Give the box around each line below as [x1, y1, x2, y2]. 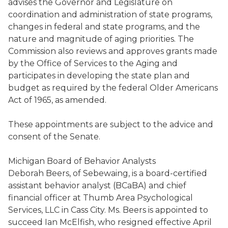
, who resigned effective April [94, 217, 212, 227]
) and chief [144, 181, 186, 190]
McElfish [60, 217, 94, 227]
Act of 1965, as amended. [8, 95, 108, 105]
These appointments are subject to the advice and [8, 120, 213, 129]
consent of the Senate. [8, 132, 100, 141]
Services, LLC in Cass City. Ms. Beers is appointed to [8, 205, 208, 215]
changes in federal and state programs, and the [8, 22, 200, 32]
